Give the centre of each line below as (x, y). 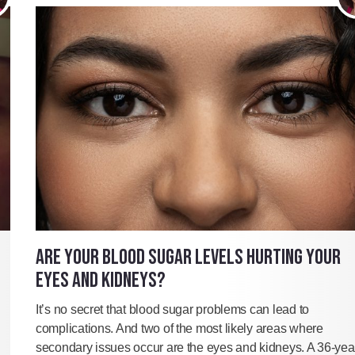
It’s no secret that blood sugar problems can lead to (172, 310)
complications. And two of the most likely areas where (179, 329)
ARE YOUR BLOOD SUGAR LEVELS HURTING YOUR (188, 258)
